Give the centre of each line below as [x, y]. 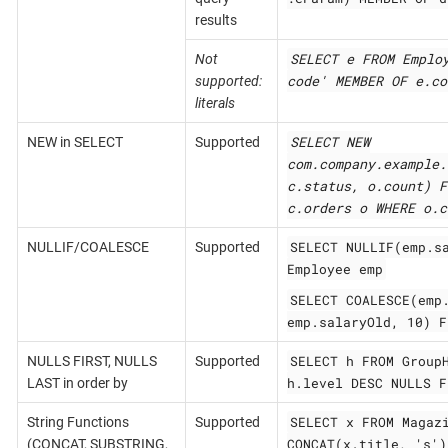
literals [214, 102]
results [215, 19]
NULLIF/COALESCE [87, 246]
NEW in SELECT [74, 141]
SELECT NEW [329, 141]
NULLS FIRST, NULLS [91, 360]
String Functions [77, 421]
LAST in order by [77, 382]
